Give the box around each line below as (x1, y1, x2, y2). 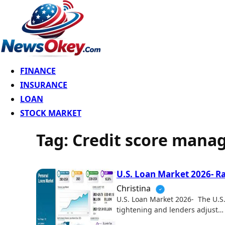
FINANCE (20, 65, 56, 76)
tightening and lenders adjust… (117, 204, 223, 214)
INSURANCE (20, 79, 67, 90)
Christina (117, 182, 153, 194)
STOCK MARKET (20, 107, 81, 119)
